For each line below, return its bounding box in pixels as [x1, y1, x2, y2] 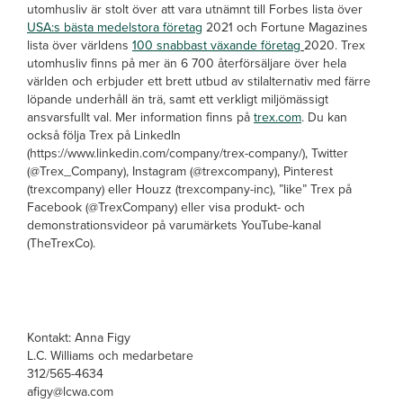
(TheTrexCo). [27, 233, 95, 252]
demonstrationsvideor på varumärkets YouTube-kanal [27, 215, 321, 234]
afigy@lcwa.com [27, 381, 113, 400]
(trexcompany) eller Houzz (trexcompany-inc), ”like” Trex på [27, 179, 352, 198]
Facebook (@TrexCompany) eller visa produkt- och [27, 197, 305, 216]
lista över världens [27, 35, 132, 54]
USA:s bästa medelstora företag [27, 17, 202, 36]
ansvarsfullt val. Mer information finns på [27, 107, 254, 126]
